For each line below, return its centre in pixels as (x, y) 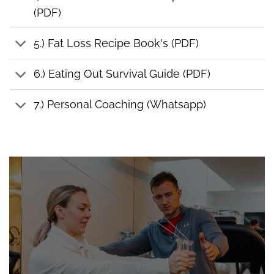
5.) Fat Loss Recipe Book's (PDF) (117, 43)
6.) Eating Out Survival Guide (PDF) (122, 74)
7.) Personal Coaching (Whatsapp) (120, 105)
